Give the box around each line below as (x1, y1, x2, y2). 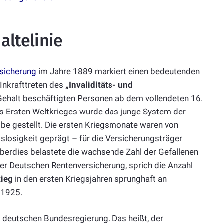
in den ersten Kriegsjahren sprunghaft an (13, 173, 167, 184)
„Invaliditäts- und (65, 79, 133, 90)
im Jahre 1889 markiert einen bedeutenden (36, 66, 200, 76)
